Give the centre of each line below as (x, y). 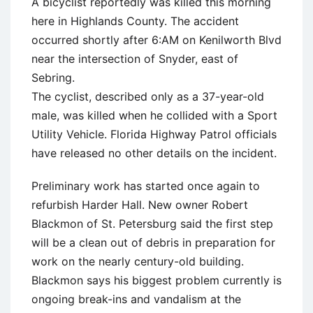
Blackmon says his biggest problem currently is (156, 280)
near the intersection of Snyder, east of (135, 58)
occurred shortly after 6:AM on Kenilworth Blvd (156, 39)
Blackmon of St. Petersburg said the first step (152, 223)
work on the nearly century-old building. (138, 261)
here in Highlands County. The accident (135, 21)
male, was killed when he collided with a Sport (154, 115)
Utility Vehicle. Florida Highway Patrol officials (154, 134)
